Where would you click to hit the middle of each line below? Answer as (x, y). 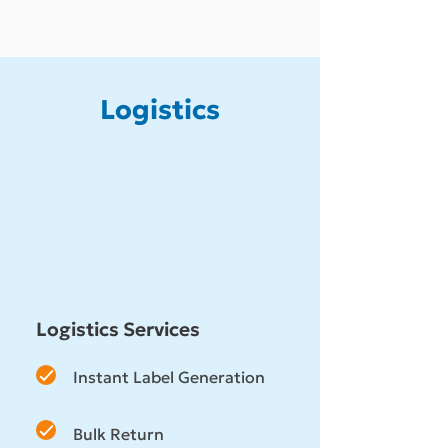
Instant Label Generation (169, 377)
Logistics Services (118, 329)
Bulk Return (118, 434)
